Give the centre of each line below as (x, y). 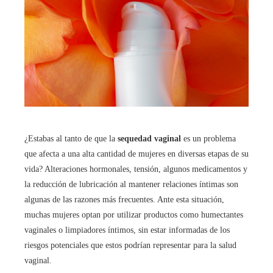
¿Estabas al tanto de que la (71, 139)
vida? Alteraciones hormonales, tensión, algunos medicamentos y (136, 169)
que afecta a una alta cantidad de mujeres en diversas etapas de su (136, 154)
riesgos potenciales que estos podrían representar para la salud (130, 246)
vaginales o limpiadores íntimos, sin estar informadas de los (127, 230)
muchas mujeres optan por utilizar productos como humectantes (134, 215)
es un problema (208, 139)
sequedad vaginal (149, 139)
